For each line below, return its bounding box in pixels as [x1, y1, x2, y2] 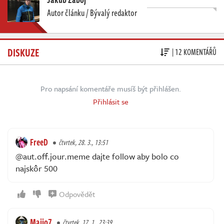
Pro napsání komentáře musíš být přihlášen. [40, 82, 181, 94]
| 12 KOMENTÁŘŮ [172, 46, 216, 58]
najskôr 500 [15, 161, 57, 174]
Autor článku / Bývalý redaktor [47, 5, 137, 19]
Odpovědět [59, 188, 95, 199]
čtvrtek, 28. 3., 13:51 [58, 136, 108, 147]
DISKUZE [7, 43, 39, 60]
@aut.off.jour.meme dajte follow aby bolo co [15, 149, 179, 162]
